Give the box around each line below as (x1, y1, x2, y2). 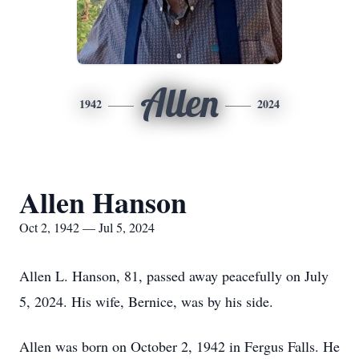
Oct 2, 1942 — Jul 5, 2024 (19, 219, 155, 236)
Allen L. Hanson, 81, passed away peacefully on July (19, 266, 329, 285)
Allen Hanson (19, 181, 187, 223)
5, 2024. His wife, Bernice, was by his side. (19, 292, 273, 311)
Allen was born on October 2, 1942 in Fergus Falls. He (19, 337, 340, 356)
